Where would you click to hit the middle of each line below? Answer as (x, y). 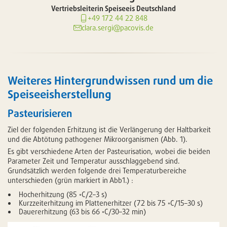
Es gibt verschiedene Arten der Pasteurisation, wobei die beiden (109, 152)
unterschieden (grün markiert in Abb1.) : (70, 180)
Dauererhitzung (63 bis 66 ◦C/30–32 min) (82, 212)
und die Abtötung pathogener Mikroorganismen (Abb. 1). (98, 139)
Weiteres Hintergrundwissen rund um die (110, 81)
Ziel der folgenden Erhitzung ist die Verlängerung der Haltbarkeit (109, 130)
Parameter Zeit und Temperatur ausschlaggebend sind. (94, 161)
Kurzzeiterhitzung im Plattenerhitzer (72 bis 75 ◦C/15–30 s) (111, 203)
